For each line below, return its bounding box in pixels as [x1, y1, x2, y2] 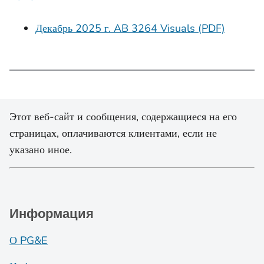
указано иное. [9, 143, 72, 157]
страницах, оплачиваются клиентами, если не [9, 126, 217, 140]
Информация [9, 205, 94, 222]
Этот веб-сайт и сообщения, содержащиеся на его [9, 110, 237, 124]
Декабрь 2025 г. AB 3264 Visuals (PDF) [35, 21, 225, 35]
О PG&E [9, 233, 48, 247]
